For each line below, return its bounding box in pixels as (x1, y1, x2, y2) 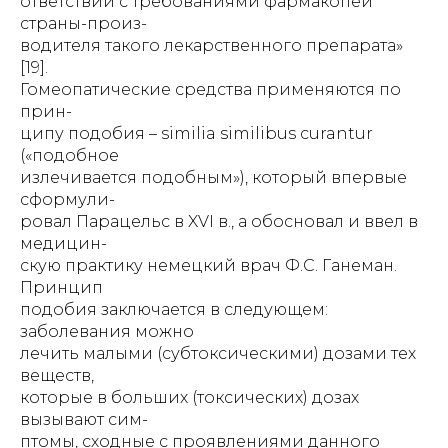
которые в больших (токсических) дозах (20, 388, 359, 407)
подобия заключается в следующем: (20, 300, 328, 319)
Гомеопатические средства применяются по (20, 80, 401, 99)
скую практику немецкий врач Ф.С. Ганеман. (20, 256, 397, 275)
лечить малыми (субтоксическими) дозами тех (20, 344, 416, 363)
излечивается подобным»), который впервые (20, 168, 407, 187)
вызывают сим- (20, 410, 148, 429)
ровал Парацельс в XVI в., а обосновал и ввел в (20, 212, 418, 231)
